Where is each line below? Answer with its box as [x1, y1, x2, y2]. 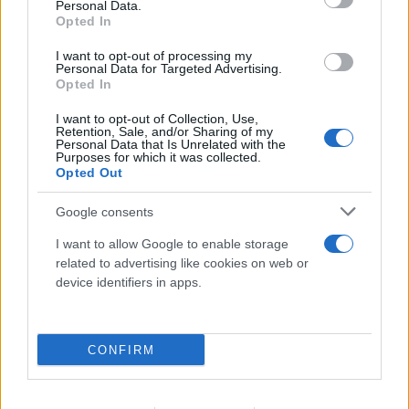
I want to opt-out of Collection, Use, [56, 111, 258, 126]
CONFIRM [87, 342, 155, 357]
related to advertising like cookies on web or [56, 256, 309, 270]
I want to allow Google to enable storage [56, 236, 288, 251]
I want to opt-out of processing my [56, 48, 252, 63]
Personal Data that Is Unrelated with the [56, 137, 286, 152]
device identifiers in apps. [56, 275, 202, 289]
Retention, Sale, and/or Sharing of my [56, 124, 273, 139]
